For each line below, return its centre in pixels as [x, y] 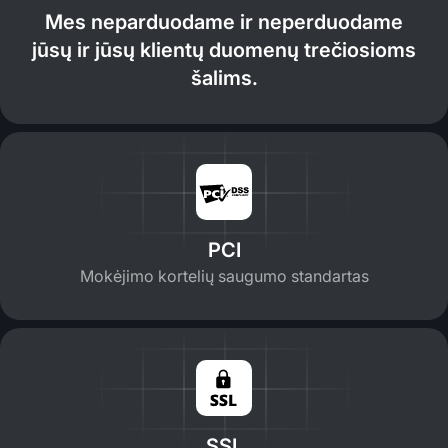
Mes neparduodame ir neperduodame [224, 21]
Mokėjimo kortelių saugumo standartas [224, 275]
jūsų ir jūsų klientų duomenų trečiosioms [224, 49]
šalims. [224, 77]
